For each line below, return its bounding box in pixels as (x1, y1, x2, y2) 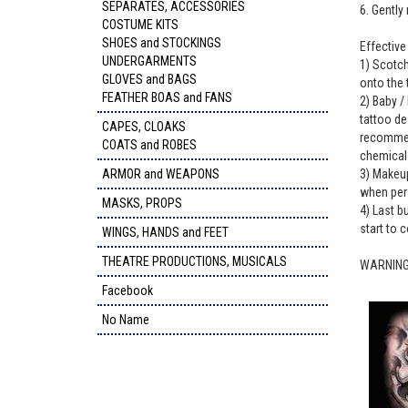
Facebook (102, 283, 153, 298)
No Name (102, 312, 149, 327)
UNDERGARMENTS (102, 54, 197, 68)
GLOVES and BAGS (102, 72, 197, 87)
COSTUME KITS (102, 17, 178, 32)
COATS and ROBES (102, 138, 197, 152)
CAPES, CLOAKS (102, 119, 186, 134)
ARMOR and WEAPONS (102, 167, 219, 181)
